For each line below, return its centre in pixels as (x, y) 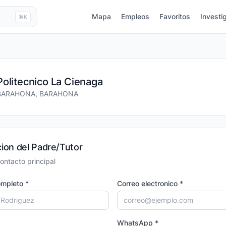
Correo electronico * (150, 183)
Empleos (135, 16)
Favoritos (175, 16)
